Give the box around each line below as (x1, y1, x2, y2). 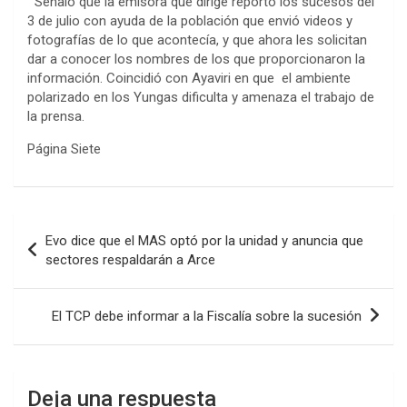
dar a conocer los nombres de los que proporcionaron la (27, 50, 365, 67)
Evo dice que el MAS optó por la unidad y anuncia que (45, 232, 363, 249)
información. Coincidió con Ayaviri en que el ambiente (27, 69, 351, 86)
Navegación (13, 213, 134, 240)
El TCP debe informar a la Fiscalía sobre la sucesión (52, 307, 362, 324)
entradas (13, 271, 105, 298)
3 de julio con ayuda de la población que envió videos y (27, 12, 352, 29)
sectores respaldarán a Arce (45, 251, 215, 268)
